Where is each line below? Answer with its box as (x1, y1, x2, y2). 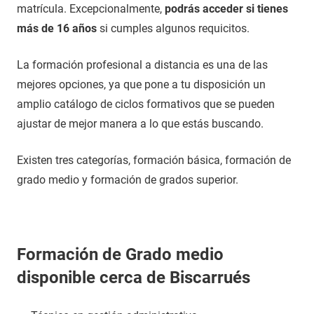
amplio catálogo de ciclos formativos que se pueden (17, 97, 275, 111)
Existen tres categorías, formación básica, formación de (17, 153, 291, 167)
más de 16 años (17, 22, 97, 35)
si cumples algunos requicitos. (97, 22, 250, 35)
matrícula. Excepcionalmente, (17, 2, 165, 15)
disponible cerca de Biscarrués (17, 268, 250, 287)
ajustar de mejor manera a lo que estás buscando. (17, 117, 264, 130)
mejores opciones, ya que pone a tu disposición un (17, 78, 266, 91)
